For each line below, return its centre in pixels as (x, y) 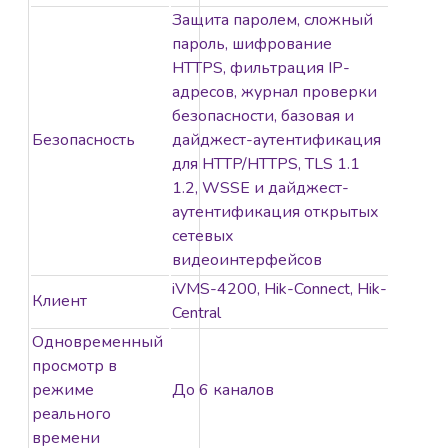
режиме (63, 390)
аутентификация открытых (275, 212)
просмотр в (74, 366)
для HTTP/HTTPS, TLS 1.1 (266, 164)
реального (71, 414)
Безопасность (83, 140)
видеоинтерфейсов (247, 260)
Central (196, 313)
